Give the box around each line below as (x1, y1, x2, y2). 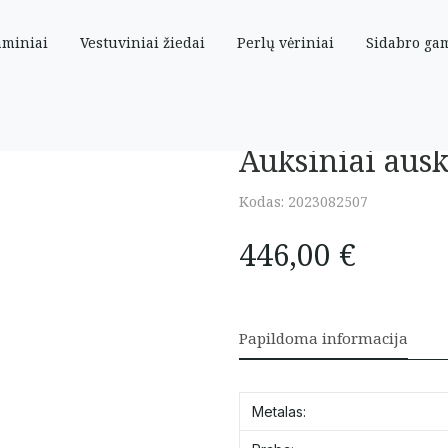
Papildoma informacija (239, 327, 408, 348)
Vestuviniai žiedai (80, 32, 206, 52)
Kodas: (239, 192, 288, 211)
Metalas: (252, 403, 306, 420)
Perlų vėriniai (237, 32, 335, 52)
